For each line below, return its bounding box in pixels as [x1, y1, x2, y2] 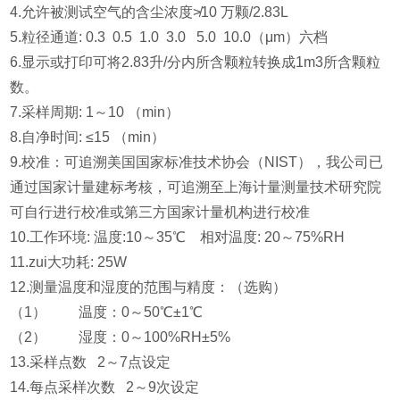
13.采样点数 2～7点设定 [10, 354, 171, 371]
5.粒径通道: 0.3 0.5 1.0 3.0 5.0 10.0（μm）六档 [10, 29, 329, 46]
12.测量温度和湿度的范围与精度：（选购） [10, 279, 287, 296]
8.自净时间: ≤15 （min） [10, 129, 166, 146]
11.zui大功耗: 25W [10, 254, 128, 271]
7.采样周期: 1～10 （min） [10, 104, 180, 121]
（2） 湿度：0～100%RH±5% [10, 329, 231, 346]
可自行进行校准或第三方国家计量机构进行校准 [10, 204, 311, 221]
